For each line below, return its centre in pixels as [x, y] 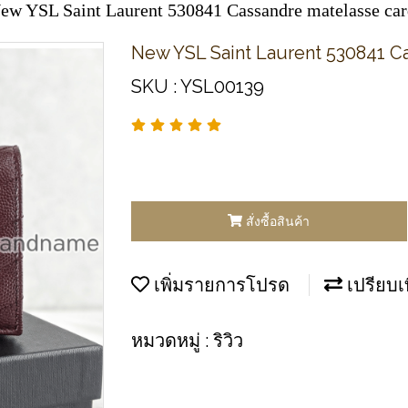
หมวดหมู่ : [172, 340]
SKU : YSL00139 [198, 87]
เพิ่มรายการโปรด [219, 285]
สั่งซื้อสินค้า [278, 221]
